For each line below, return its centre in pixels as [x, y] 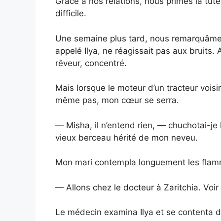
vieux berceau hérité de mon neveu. [127, 137]
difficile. [71, 14]
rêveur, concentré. [91, 63]
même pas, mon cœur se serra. [117, 100]
